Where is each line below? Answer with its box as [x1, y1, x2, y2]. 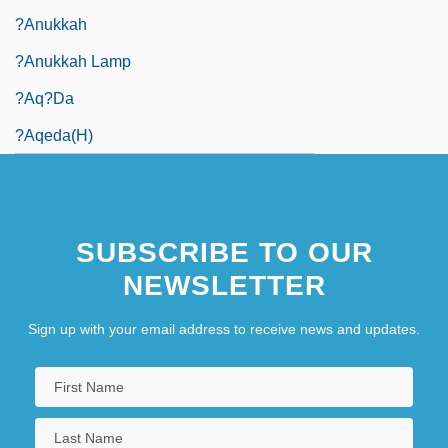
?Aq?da [15, 89, 74, 107]
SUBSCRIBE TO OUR [75, 236, 373, 268]
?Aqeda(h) [15, 126, 93, 144]
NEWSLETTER [122, 269, 326, 301]
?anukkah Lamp [15, 52, 131, 70]
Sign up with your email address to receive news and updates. [28, 320, 420, 337]
